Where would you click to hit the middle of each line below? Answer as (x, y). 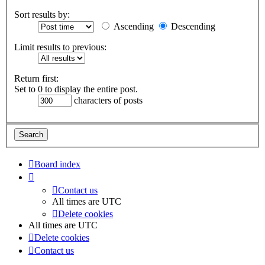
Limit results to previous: (60, 47)
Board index (57, 164)
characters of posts (107, 101)
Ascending (132, 27)
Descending (192, 27)
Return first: (36, 79)
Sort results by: (42, 15)
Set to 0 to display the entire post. (76, 89)
